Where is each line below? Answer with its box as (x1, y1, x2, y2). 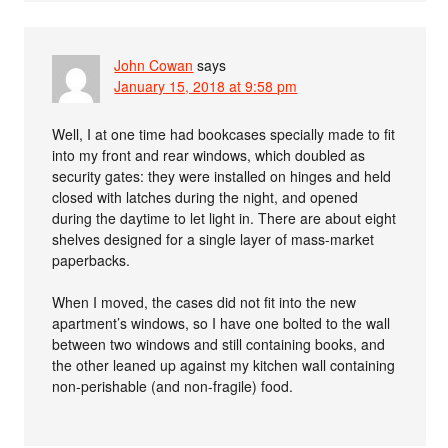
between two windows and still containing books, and (52, 333, 386, 354)
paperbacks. (52, 249, 131, 270)
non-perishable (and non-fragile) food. (52, 375, 294, 396)
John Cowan (114, 54, 194, 75)
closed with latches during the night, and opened (52, 186, 359, 207)
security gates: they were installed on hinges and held (52, 165, 392, 186)
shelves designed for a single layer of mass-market (52, 228, 375, 249)
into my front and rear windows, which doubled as (52, 144, 366, 165)
